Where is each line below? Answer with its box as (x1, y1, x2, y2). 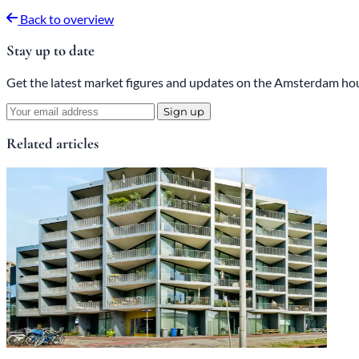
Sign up (163, 104, 204, 118)
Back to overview (18, 11, 115, 27)
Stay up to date (6, 41, 95, 59)
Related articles (6, 135, 99, 153)
